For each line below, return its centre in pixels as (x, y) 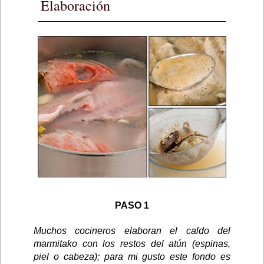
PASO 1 (132, 205)
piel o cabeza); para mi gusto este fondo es (132, 256)
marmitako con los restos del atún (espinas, (132, 243)
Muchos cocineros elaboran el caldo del (132, 230)
